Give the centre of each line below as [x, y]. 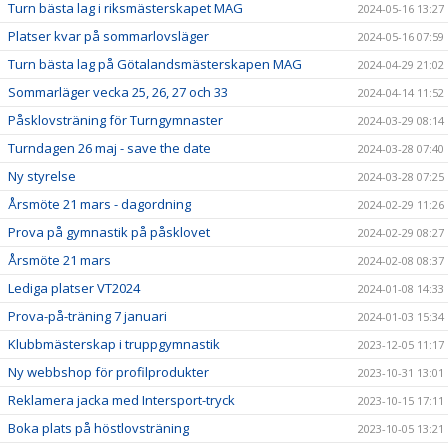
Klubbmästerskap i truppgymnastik [114, 344]
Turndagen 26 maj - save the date [109, 148]
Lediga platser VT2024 [74, 288]
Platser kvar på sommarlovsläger [108, 36]
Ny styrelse [42, 176]
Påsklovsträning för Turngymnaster [115, 120]
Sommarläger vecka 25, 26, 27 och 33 [118, 92]
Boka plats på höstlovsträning [98, 428]
